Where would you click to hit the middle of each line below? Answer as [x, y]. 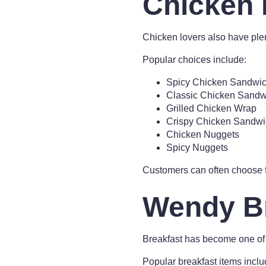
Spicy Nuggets [197, 148]
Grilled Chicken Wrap [211, 108]
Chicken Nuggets [203, 134]
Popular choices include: [194, 60]
